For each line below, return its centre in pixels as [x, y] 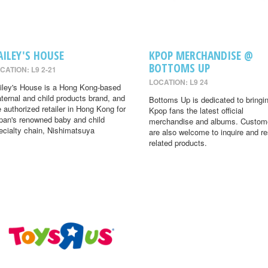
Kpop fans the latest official [196, 111]
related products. [178, 143]
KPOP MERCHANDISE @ [201, 56]
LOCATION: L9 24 [178, 82]
